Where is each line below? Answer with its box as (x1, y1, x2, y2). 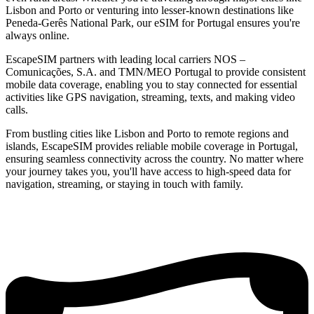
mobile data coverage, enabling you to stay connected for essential (6, 78, 297, 91)
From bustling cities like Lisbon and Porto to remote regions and (6, 128, 289, 140)
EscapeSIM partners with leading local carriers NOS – (6, 53, 245, 66)
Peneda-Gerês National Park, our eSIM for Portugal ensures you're (6, 17, 300, 29)
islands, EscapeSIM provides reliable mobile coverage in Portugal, (6, 140, 298, 153)
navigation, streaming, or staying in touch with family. (6, 178, 243, 191)
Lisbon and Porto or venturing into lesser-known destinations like (6, 4, 294, 17)
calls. (6, 104, 28, 116)
